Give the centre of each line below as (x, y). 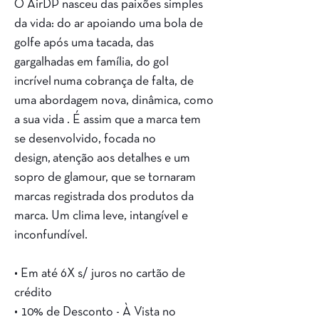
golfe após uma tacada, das (84, 43)
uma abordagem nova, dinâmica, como (114, 101)
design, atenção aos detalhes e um (102, 158)
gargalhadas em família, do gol (91, 62)
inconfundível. (51, 235)
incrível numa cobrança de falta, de (104, 82)
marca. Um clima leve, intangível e (101, 216)
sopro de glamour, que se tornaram (105, 178)
